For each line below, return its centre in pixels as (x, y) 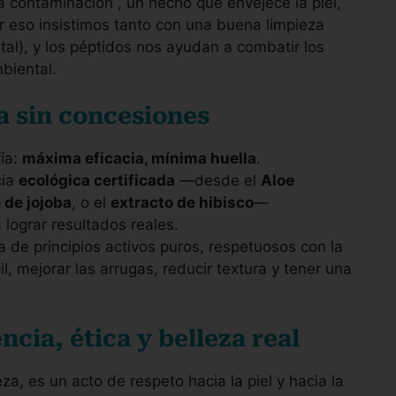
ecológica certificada (97, 181)
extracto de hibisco (182, 203)
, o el (91, 203)
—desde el (218, 181)
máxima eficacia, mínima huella (139, 159)
